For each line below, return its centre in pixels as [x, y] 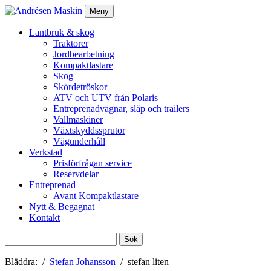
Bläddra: [21, 262]
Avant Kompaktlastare [96, 196]
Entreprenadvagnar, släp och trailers [121, 109]
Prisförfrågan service [93, 163]
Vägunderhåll [79, 141]
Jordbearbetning [84, 54]
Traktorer [71, 43]
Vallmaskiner [78, 119]
